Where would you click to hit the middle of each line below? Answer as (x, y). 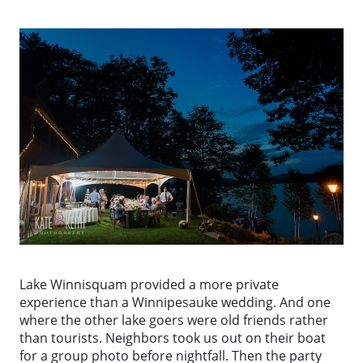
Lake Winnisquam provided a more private (149, 284)
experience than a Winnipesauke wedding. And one (175, 302)
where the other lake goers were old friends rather (174, 320)
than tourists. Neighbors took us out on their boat (173, 337)
